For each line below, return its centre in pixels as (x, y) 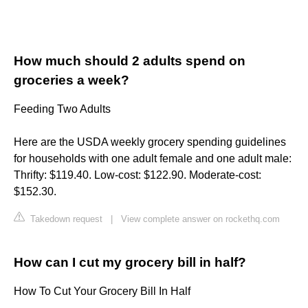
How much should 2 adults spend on (130, 61)
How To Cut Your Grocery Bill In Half (102, 291)
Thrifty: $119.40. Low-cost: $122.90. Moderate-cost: (137, 175)
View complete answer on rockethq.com (200, 219)
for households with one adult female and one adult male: (153, 159)
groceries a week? (71, 80)
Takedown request (65, 219)
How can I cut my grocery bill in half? (130, 263)
